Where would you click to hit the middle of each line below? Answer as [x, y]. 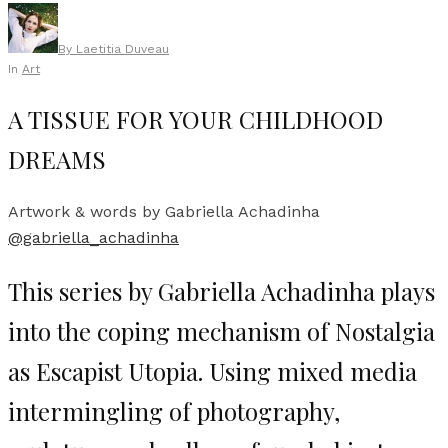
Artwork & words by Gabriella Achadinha [164, 211]
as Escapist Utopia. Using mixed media [212, 370]
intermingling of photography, [174, 410]
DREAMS [57, 158]
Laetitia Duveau [122, 49]
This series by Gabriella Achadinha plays [221, 290]
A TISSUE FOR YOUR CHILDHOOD [195, 118]
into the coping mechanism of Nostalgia [221, 330]
